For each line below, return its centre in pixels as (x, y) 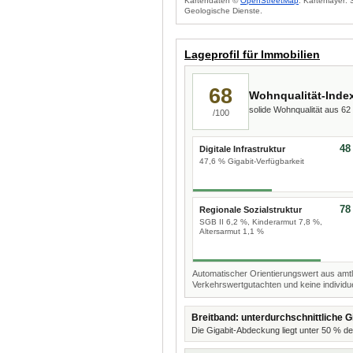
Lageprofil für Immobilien (252, 54)
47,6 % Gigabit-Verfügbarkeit (252, 161)
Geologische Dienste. (223, 11)
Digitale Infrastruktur (242, 149)
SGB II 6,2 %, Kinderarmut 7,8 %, (261, 222)
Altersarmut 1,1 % (232, 231)
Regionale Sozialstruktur (251, 210)
